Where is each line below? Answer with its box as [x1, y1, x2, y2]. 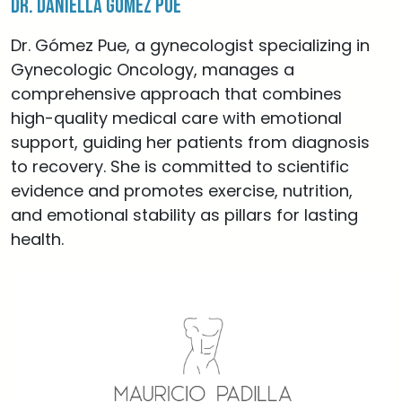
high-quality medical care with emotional [11, 107, 342, 129]
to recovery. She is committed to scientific [11, 155, 349, 178]
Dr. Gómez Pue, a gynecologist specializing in [11, 34, 370, 57]
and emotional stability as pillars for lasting [11, 204, 358, 226]
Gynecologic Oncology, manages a [11, 58, 294, 81]
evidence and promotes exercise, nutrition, [11, 179, 353, 202]
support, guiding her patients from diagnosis [11, 131, 370, 153]
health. [11, 228, 64, 250]
